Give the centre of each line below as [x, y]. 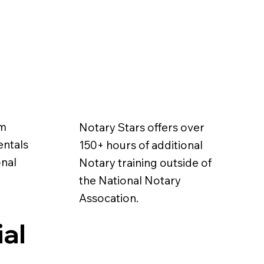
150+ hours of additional [141, 145]
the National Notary [130, 180]
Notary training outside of [145, 162]
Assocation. [110, 198]
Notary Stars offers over [141, 127]
